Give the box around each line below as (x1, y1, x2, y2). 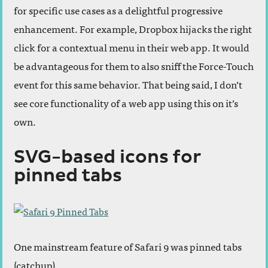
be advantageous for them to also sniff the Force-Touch (14, 57, 254, 74)
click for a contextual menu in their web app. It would (14, 39, 249, 56)
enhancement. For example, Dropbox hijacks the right (14, 20, 252, 37)
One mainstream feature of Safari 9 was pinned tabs (14, 238, 242, 255)
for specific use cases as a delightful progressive (14, 2, 223, 19)
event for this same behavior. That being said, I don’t (14, 76, 242, 93)
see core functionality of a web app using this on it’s (14, 95, 238, 111)
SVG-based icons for (14, 147, 200, 169)
